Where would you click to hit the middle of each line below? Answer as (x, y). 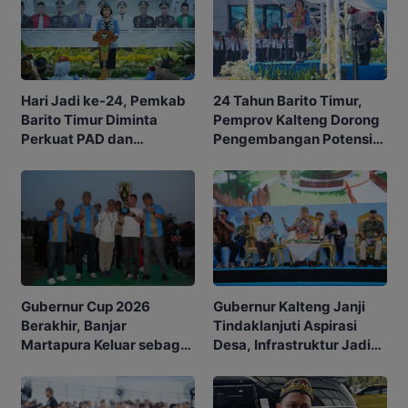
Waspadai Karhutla (84, 158)
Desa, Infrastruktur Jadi (292, 345)
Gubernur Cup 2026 (86, 307)
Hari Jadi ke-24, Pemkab (103, 100)
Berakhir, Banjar (74, 326)
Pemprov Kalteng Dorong (296, 119)
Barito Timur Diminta (89, 119)
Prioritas (241, 364)
